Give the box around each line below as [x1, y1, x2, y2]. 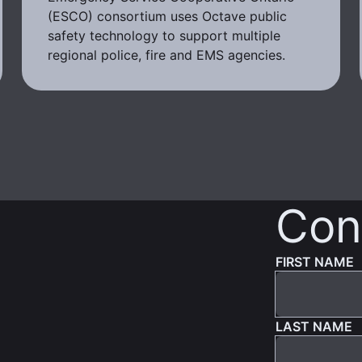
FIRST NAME [275, 254, 354, 271]
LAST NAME [275, 318, 352, 335]
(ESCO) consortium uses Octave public [47, 8, 287, 25]
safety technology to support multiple [47, 27, 280, 44]
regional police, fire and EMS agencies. [47, 47, 285, 64]
